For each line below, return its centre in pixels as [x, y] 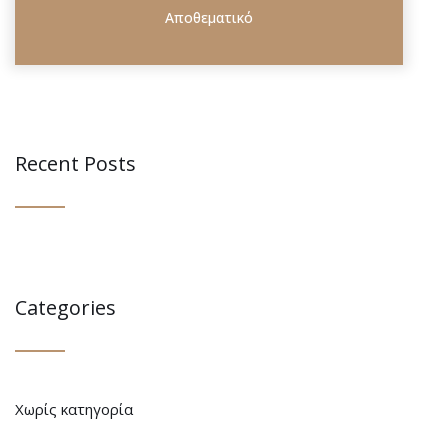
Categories [65, 307]
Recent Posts [75, 163]
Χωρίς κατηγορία [74, 409]
